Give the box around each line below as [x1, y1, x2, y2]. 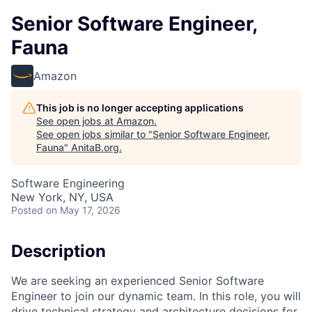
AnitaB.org [71, 141, 119, 153]
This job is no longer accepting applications [36, 102, 244, 114]
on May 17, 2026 [46, 204, 120, 216]
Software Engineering [11, 176, 125, 190]
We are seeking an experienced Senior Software [11, 273, 264, 288]
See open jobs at [36, 115, 116, 127]
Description [11, 241, 106, 261]
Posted [11, 204, 43, 216]
